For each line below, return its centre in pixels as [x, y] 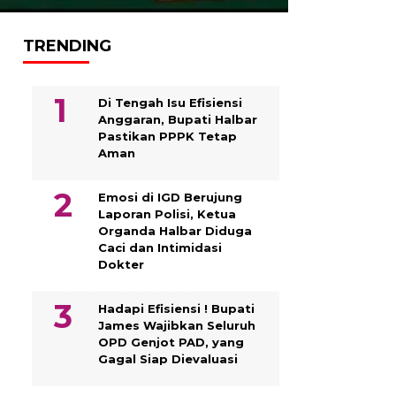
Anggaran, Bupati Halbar [178, 119]
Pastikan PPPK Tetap [168, 136]
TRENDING [67, 46]
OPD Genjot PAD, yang [171, 342]
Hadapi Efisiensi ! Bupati [176, 308]
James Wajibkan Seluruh [177, 325]
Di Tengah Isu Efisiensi [170, 102]
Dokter [121, 264]
